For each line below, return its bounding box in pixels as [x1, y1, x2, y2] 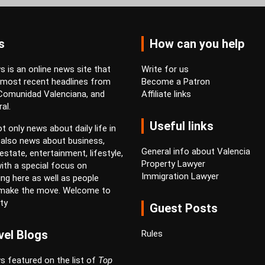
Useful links [150, 119, 214, 134]
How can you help [150, 37, 244, 51]
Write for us [141, 64, 189, 75]
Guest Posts [150, 201, 218, 216]
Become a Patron [141, 76, 210, 88]
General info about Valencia [141, 146, 250, 157]
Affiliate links [141, 89, 191, 100]
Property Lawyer [141, 159, 205, 170]
